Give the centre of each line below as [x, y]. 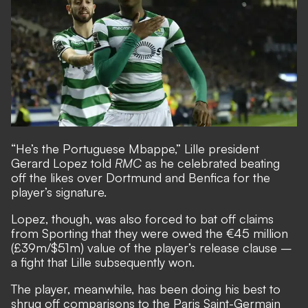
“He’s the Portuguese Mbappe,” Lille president [135, 149]
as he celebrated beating [212, 163]
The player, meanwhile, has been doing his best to [146, 289]
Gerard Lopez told [63, 163]
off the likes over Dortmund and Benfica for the [141, 178]
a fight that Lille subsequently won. [103, 262]
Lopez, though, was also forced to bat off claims [142, 219]
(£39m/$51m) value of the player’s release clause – [152, 248]
